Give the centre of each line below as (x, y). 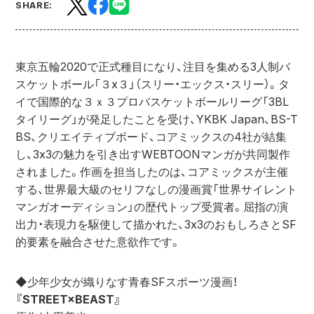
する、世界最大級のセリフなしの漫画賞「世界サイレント (156, 189)
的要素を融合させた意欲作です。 (98, 242)
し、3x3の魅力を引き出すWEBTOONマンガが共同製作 (153, 154)
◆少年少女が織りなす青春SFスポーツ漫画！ (127, 282)
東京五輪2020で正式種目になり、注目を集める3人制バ (153, 67)
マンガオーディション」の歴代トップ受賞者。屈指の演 (152, 207)
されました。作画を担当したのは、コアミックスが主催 (152, 172)
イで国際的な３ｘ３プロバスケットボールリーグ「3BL (152, 102)
